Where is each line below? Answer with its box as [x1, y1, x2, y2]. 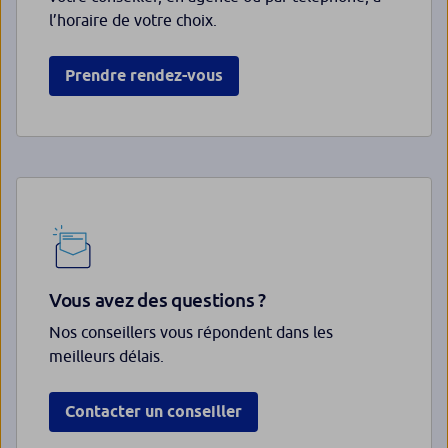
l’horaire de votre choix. [49, 11, 217, 30]
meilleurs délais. [49, 347, 164, 366]
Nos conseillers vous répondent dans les [49, 323, 333, 342]
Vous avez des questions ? [49, 288, 266, 312]
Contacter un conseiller [65, 402, 242, 422]
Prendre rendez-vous [65, 66, 223, 86]
